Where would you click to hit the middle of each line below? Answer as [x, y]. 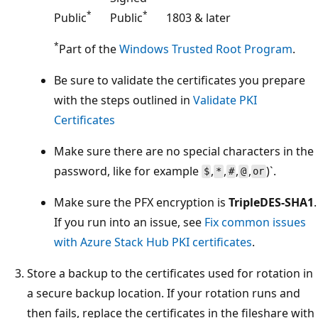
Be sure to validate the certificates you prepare [180, 80]
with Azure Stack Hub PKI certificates [153, 242]
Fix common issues [255, 222]
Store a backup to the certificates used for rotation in [170, 273]
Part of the [89, 49]
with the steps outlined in [124, 100]
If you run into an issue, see [129, 222]
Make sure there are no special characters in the [184, 151]
